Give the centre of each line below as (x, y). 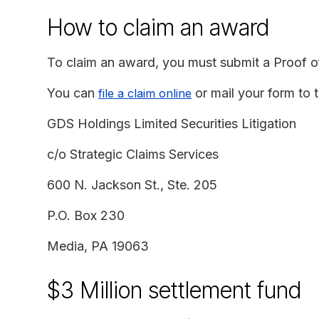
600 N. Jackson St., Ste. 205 (132, 184)
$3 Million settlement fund (174, 290)
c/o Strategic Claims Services (133, 154)
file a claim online (145, 93)
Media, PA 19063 (98, 246)
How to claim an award (158, 27)
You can (73, 93)
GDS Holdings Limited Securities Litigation (172, 123)
